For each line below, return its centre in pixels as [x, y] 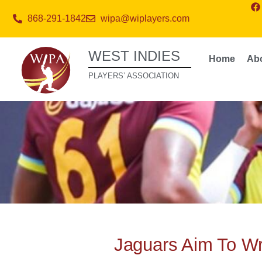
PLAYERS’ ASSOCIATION [134, 76]
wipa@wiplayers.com [145, 18]
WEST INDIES [135, 56]
